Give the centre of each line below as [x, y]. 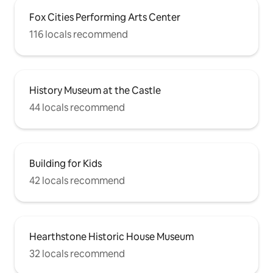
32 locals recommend [77, 254]
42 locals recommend [77, 181]
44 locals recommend [77, 108]
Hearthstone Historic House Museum [112, 237]
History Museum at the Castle [95, 91]
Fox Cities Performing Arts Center [105, 18]
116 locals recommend [79, 35]
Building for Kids [66, 164]
